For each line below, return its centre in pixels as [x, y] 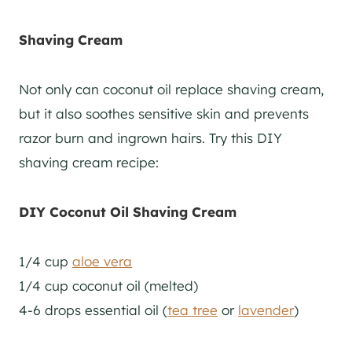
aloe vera [102, 261]
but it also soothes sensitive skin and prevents [164, 113]
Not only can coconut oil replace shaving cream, [171, 89]
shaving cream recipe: [89, 162]
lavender [266, 310]
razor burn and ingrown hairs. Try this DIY [150, 137]
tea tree [192, 310]
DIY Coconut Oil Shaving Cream [128, 211]
